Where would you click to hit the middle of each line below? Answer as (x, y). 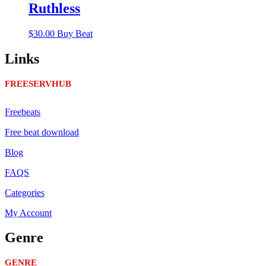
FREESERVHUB (38, 83)
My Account (28, 213)
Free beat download (42, 132)
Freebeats (23, 112)
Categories (25, 192)
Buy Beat (75, 33)
